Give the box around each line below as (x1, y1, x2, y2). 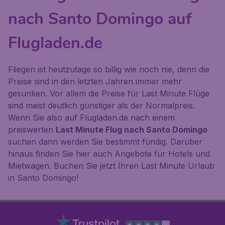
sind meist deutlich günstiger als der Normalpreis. (8, 100, 195, 110)
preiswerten (8, 125, 56, 135)
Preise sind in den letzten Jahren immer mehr (8, 76, 182, 86)
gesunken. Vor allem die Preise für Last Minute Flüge (8, 88, 209, 98)
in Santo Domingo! (8, 173, 78, 183)
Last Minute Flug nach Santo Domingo (56, 125, 207, 135)
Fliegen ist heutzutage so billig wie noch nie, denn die (8, 64, 209, 74)
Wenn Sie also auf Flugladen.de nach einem (8, 113, 175, 123)
